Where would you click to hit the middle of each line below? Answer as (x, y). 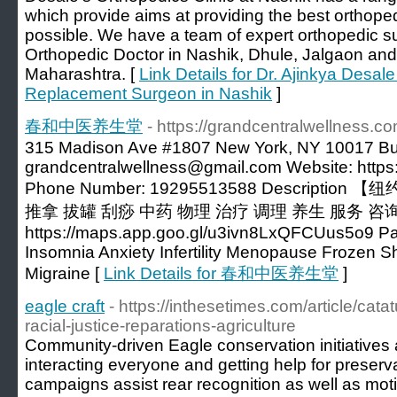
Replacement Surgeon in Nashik (148, 93)
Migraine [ (64, 273)
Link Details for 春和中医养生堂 (221, 273)
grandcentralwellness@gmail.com (153, 167)
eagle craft (65, 306)
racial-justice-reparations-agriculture (160, 326)
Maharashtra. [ (82, 74)
